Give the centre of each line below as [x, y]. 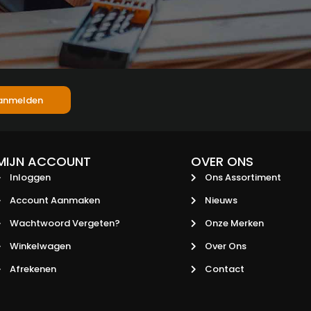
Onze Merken [235, 223]
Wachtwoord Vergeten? [65, 223]
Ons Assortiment [243, 177]
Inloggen [30, 177]
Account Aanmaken [54, 200]
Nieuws [221, 200]
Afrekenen [33, 269]
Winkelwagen [40, 246]
